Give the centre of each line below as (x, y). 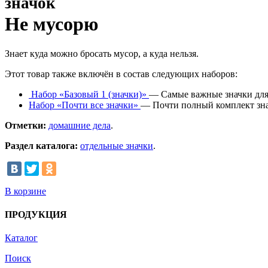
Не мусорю (51, 24)
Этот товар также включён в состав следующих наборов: (121, 74)
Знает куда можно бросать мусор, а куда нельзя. (102, 53)
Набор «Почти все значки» (85, 105)
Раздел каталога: (41, 145)
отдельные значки (117, 145)
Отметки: (25, 125)
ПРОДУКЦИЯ (36, 215)
